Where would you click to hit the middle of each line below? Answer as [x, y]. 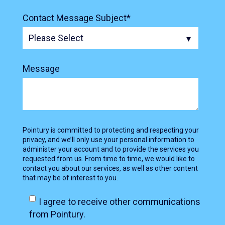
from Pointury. [57, 214]
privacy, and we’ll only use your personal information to [108, 140]
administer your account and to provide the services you [111, 149]
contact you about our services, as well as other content [110, 168]
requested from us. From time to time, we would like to [109, 159]
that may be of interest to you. [71, 178]
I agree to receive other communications [119, 202]
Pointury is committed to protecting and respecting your [111, 130]
